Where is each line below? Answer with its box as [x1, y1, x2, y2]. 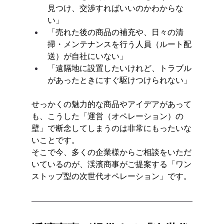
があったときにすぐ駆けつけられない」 [47, 74, 191, 85]
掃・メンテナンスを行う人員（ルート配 [47, 38, 191, 49]
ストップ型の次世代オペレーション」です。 [31, 170, 191, 181]
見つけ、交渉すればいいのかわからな [47, 2, 183, 13]
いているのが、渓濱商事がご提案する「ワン [31, 158, 191, 169]
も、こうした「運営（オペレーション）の [31, 110, 183, 121]
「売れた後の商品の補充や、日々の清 [47, 26, 183, 37]
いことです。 [31, 134, 79, 145]
